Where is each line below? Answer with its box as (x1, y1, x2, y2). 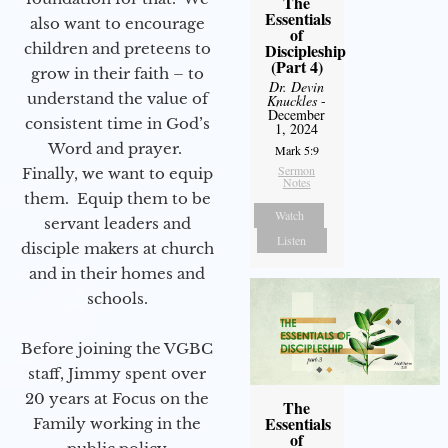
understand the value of (26, 89, 208, 109)
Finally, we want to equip (21, 164, 213, 184)
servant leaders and (43, 214, 191, 234)
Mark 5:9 (274, 142, 319, 159)
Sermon (278, 162, 316, 179)
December (268, 105, 326, 125)
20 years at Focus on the (25, 389, 209, 409)
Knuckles (267, 91, 318, 111)
